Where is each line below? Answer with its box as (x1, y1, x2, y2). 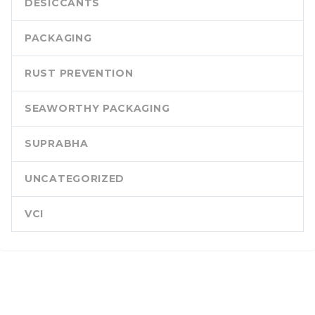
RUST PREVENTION (25, 67, 134, 80)
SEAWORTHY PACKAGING (25, 102, 170, 115)
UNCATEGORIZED (25, 172, 125, 186)
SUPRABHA (25, 137, 89, 150)
